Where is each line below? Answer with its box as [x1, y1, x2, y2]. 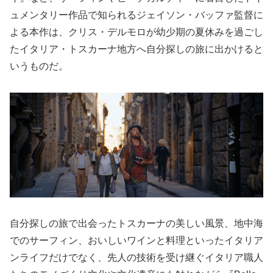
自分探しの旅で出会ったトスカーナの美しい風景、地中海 [10, 218, 263, 229]
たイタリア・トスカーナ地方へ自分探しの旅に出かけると [10, 44, 263, 55]
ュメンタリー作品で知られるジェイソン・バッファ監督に [10, 10, 263, 21]
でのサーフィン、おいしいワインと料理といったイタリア [10, 235, 263, 246]
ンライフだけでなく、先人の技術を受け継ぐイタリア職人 [10, 252, 263, 263]
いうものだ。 [10, 61, 68, 72]
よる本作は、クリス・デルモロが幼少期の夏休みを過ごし [10, 27, 263, 38]
